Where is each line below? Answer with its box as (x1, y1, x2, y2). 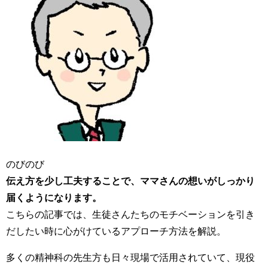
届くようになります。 (6, 193, 102, 203)
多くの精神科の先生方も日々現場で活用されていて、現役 (6, 252, 255, 263)
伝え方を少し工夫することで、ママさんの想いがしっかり (6, 176, 255, 186)
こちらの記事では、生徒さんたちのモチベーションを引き (6, 209, 255, 220)
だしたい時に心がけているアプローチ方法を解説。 (6, 226, 226, 236)
